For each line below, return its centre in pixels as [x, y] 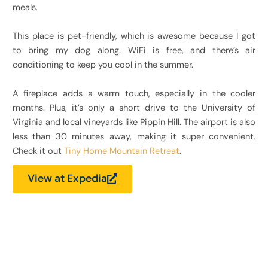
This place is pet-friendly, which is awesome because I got [134, 36]
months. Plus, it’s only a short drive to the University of [134, 108]
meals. [25, 8]
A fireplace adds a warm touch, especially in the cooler [134, 94]
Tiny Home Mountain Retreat [121, 151]
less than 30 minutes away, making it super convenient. [134, 137]
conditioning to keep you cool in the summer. [103, 65]
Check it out [38, 151]
